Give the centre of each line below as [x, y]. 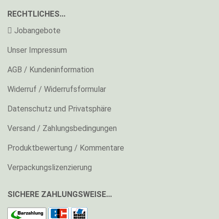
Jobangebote [36, 31]
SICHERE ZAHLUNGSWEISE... [60, 194]
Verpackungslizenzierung [50, 167]
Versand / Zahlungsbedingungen [62, 128]
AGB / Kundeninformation [51, 70]
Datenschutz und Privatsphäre [59, 109]
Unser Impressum [37, 50]
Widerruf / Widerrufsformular [57, 89]
